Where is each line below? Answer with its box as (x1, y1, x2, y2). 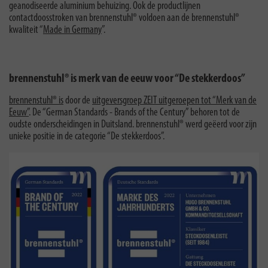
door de (63, 95, 92, 106)
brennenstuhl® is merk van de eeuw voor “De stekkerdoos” (9, 72, 245, 85)
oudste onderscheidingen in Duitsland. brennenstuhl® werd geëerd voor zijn (9, 118, 257, 130)
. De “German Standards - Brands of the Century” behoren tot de (29, 106, 240, 118)
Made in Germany (43, 24, 102, 36)
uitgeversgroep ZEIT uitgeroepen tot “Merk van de (92, 95, 257, 106)
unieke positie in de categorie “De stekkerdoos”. (9, 130, 165, 142)
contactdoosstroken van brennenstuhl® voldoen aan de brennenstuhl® (9, 12, 239, 24)
